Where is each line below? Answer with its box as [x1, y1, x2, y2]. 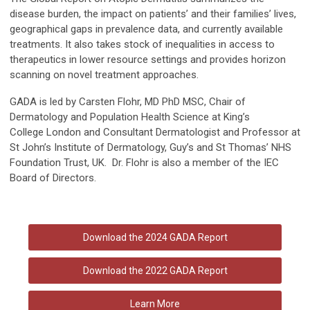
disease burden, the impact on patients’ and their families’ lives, [10, 8, 296, 21]
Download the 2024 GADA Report [82, 232, 228, 244]
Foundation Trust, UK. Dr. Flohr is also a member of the [10, 156, 264, 170]
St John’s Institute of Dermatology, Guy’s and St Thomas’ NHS [10, 141, 291, 154]
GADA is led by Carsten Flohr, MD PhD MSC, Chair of [10, 95, 246, 109]
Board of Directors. [10, 172, 96, 185]
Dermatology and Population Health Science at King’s [10, 111, 250, 124]
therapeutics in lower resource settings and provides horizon [10, 53, 286, 66]
